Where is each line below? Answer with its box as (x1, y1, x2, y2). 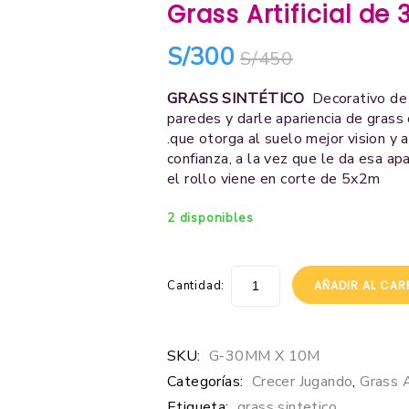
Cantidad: (167, 277, 225, 294)
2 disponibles (167, 208, 254, 226)
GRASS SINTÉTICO (167, 88, 304, 109)
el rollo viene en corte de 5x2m (167, 168, 381, 189)
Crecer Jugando (251, 371, 353, 392)
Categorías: (167, 371, 247, 392)
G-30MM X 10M (209, 345, 320, 366)
